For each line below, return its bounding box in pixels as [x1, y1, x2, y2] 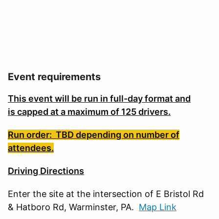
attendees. [8, 142, 54, 153]
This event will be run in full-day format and [8, 93, 191, 104]
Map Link [139, 201, 176, 212]
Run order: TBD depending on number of [8, 129, 179, 140]
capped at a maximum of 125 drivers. [15, 106, 171, 117]
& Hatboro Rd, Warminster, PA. [8, 201, 139, 212]
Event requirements [8, 70, 101, 83]
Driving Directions [8, 165, 84, 176]
